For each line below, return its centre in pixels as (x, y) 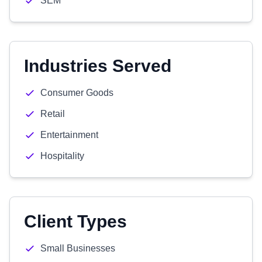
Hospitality (62, 156)
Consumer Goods (77, 93)
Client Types (75, 221)
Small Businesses (78, 248)
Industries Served (98, 66)
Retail (53, 114)
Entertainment (69, 135)
